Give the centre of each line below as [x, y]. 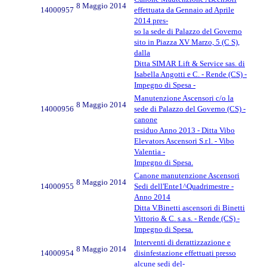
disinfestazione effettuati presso [185, 253]
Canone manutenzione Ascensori [187, 175]
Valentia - [150, 151]
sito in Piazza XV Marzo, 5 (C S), [187, 42]
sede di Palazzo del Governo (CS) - [190, 108]
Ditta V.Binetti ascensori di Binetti [190, 207]
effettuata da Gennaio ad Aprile [184, 10]
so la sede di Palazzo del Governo [188, 31]
